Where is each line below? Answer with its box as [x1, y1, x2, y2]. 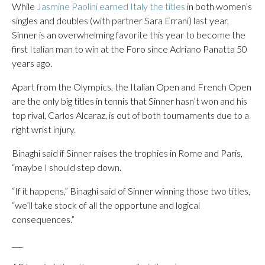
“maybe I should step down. [12, 161, 121, 173]
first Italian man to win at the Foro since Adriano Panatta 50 [12, 43, 247, 54]
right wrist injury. [12, 124, 76, 135]
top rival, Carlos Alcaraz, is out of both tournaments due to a [12, 109, 249, 121]
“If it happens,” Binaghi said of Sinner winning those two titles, [12, 185, 250, 196]
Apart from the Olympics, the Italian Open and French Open [12, 81, 251, 92]
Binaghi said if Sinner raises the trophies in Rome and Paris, [12, 147, 243, 159]
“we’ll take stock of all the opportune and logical [12, 199, 200, 211]
